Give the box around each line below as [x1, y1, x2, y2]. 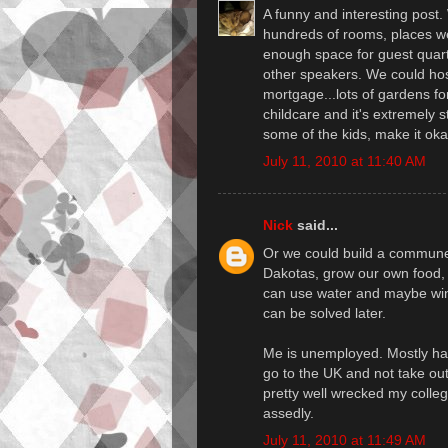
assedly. [263, 404, 314, 421]
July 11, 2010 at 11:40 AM [263, 153, 426, 170]
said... [293, 217, 338, 234]
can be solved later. [263, 304, 386, 321]
